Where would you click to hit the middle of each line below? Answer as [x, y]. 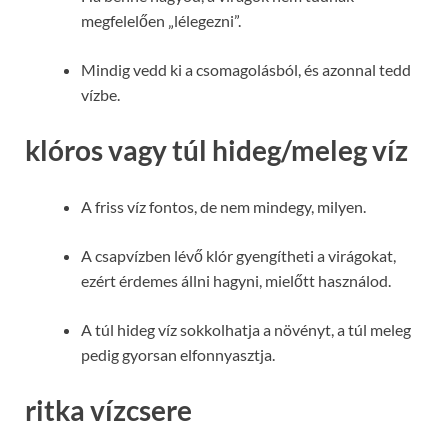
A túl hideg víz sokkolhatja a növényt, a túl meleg [246, 329]
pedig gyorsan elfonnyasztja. [178, 354]
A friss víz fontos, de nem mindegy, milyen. [223, 206]
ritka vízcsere [108, 409]
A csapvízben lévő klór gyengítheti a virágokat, [238, 255]
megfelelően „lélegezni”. [161, 21]
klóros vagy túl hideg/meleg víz [216, 150]
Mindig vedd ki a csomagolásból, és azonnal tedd [246, 70]
